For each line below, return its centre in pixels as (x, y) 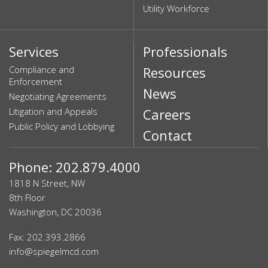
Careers (167, 114)
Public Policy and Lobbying (62, 126)
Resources (174, 72)
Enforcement (36, 81)
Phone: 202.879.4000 (75, 167)
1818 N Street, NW (47, 183)
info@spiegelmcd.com (54, 251)
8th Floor (27, 197)
